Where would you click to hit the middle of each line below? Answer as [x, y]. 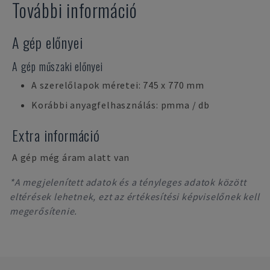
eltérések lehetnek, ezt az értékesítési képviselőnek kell [135, 196]
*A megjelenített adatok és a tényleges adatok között [128, 182]
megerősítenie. [44, 211]
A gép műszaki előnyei [58, 66]
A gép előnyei [48, 42]
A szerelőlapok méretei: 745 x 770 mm [118, 85]
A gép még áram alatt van [71, 157]
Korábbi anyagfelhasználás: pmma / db [121, 105]
